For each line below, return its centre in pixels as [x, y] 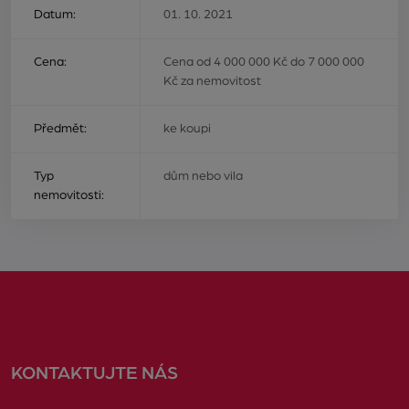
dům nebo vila [204, 176]
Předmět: [60, 128]
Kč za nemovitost [213, 81]
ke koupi [188, 128]
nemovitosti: [69, 195]
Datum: [55, 14]
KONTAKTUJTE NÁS [94, 373]
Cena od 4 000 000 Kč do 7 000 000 [264, 62]
